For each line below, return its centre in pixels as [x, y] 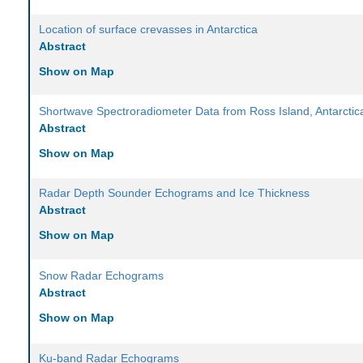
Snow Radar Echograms [102, 276]
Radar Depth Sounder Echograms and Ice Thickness [175, 193]
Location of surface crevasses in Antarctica [149, 30]
